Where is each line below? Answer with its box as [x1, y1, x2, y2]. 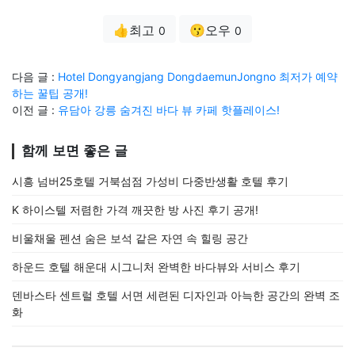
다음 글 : [12, 69, 58, 83]
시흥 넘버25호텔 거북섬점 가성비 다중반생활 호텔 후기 [12, 174, 288, 188]
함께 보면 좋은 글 [21, 143, 128, 158]
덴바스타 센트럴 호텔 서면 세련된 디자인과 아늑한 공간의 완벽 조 [12, 288, 340, 302]
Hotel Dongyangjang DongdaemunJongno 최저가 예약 [58, 69, 338, 83]
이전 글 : [12, 102, 58, 116]
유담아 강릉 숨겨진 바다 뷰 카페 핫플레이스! [58, 102, 280, 116]
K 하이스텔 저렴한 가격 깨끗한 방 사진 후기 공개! [12, 202, 258, 216]
